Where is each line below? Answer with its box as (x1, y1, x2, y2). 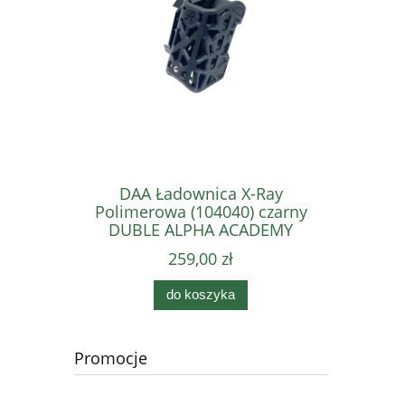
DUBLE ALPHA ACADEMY (108, 219, 293, 241)
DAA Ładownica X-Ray (118, 183, 283, 205)
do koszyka (166, 287, 235, 303)
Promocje (74, 347, 147, 370)
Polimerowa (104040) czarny (94, 201, 307, 223)
